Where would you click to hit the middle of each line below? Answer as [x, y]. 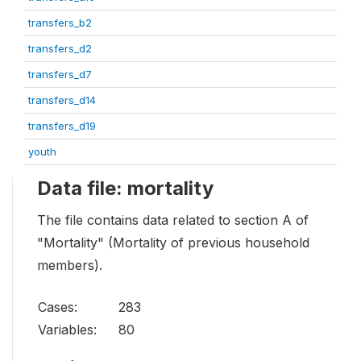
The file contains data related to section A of [173, 220]
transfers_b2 [60, 23]
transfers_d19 [62, 126]
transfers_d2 [60, 49]
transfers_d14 [62, 100]
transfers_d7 [60, 75]
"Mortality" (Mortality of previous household [173, 243]
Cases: [58, 307]
